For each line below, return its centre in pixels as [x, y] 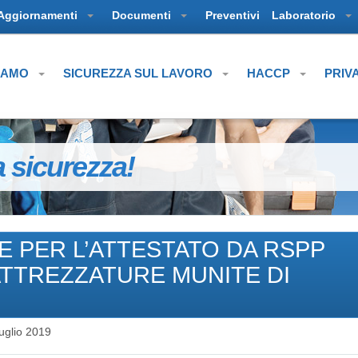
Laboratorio [305, 15]
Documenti [143, 15]
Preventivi [233, 15]
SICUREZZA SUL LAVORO [139, 73]
